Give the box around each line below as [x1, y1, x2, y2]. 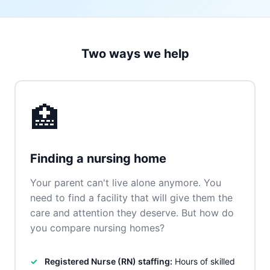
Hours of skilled [172, 256, 235, 266]
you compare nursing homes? [30, 222, 165, 234]
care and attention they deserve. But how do [30, 207, 234, 219]
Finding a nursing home [30, 151, 166, 166]
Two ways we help [81, 46, 189, 61]
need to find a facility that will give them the [30, 192, 233, 204]
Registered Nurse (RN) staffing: [45, 256, 172, 266]
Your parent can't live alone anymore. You [30, 177, 221, 189]
